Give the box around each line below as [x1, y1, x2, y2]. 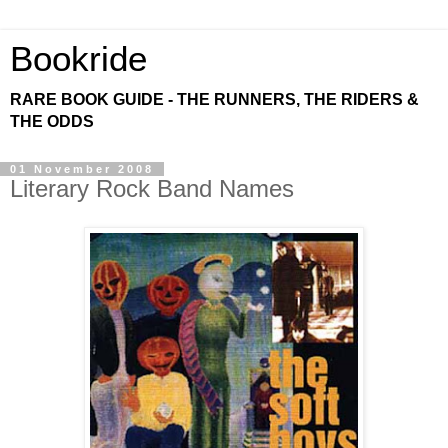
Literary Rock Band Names [10, 175, 294, 202]
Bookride [10, 40, 147, 78]
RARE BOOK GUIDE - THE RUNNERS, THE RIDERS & [10, 91, 419, 108]
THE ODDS [10, 113, 94, 130]
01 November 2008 [10, 163, 154, 175]
